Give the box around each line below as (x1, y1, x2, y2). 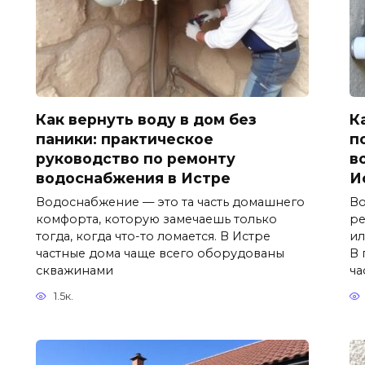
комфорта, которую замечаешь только (36, 211, 277, 226)
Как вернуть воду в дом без (36, 110, 257, 128)
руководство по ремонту (36, 149, 235, 167)
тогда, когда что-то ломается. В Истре (36, 228, 270, 244)
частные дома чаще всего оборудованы (36, 245, 284, 261)
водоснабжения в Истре (36, 169, 231, 187)
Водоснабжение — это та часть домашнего (36, 194, 305, 209)
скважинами (36, 262, 113, 278)
